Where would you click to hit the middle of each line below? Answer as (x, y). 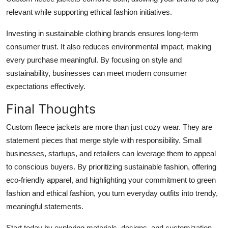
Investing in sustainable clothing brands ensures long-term (102, 33)
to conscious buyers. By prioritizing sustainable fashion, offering (111, 166)
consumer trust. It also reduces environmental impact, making (109, 46)
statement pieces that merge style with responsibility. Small (104, 140)
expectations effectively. (46, 86)
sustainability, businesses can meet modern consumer (96, 73)
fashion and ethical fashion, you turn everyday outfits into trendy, (112, 193)
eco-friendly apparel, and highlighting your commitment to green (111, 180)
